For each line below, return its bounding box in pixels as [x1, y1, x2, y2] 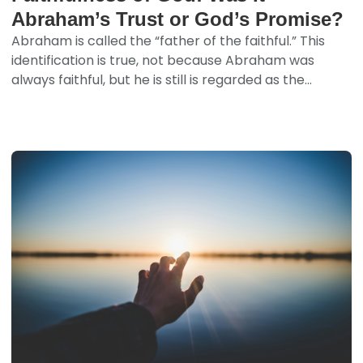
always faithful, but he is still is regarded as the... [11, 70, 313, 89]
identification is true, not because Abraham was [11, 50, 315, 70]
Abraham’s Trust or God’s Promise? [11, 7, 344, 30]
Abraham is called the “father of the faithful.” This [11, 31, 326, 50]
